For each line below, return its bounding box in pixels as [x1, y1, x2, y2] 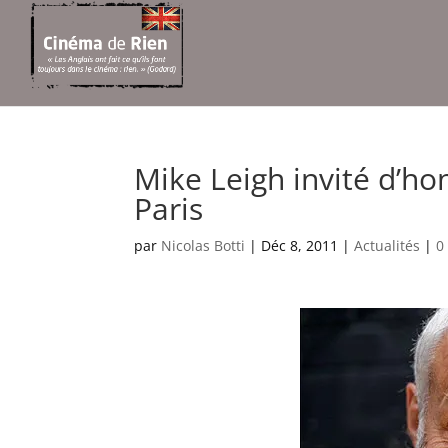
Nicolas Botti [161, 236, 246, 255]
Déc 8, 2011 [261, 236, 339, 255]
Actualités [354, 236, 421, 255]
